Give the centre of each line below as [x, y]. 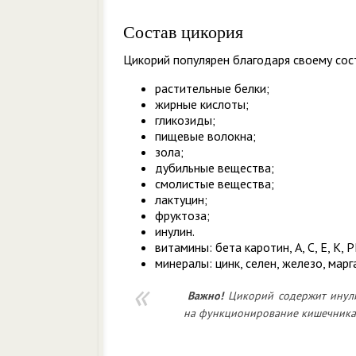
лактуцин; [181, 199]
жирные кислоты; [202, 104]
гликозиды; [185, 120]
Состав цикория [183, 32]
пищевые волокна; [205, 136]
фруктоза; [182, 215]
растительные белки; [212, 88]
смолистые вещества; [215, 184]
